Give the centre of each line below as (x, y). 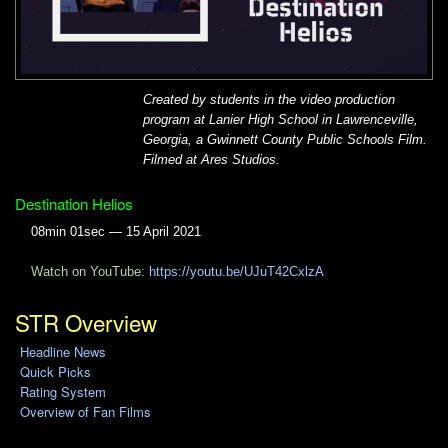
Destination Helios (74, 203)
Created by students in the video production (269, 99)
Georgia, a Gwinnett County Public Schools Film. (285, 139)
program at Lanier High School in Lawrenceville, (280, 119)
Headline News (62, 352)
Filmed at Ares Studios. (211, 159)
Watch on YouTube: (90, 271)
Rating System (62, 392)
